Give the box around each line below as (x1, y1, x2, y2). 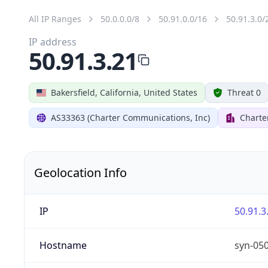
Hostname (39, 238, 87, 252)
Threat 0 (227, 86, 261, 98)
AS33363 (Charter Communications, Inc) (51, 111, 210, 123)
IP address (29, 35, 77, 48)
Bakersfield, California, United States (51, 86, 197, 98)
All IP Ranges (29, 13, 81, 25)
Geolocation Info (34, 164, 127, 181)
